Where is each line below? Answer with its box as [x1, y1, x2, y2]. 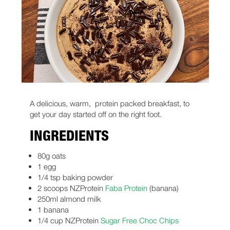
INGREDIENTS [29, 130, 109, 145]
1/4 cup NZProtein [37, 216, 101, 225]
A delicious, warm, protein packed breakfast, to [29, 99, 189, 108]
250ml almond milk [37, 194, 101, 204]
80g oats [37, 151, 66, 161]
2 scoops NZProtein [37, 183, 105, 193]
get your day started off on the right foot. [29, 109, 162, 119]
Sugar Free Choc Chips [100, 216, 179, 225]
